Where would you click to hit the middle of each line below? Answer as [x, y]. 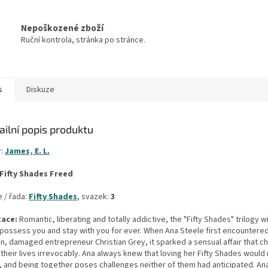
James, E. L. [27, 152]
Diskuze [40, 90]
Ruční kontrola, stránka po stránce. [83, 40]
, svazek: [94, 197]
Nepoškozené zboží [62, 28]
